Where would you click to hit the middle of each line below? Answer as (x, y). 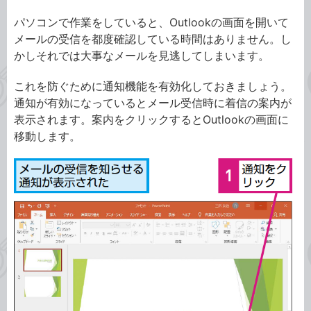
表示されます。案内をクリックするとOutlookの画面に (151, 119)
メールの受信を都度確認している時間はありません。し (153, 39)
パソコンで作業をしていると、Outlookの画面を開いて (151, 22)
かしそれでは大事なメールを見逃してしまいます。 (142, 55)
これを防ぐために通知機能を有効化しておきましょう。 (153, 86)
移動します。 (47, 136)
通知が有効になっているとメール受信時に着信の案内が (153, 102)
